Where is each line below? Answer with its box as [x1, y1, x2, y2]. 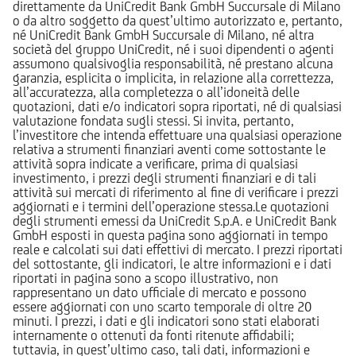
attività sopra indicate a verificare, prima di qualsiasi [13, 155, 298, 172]
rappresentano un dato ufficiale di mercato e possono [13, 284, 307, 300]
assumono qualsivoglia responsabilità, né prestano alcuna [13, 55, 333, 72]
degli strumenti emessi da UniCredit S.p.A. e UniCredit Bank [13, 212, 337, 229]
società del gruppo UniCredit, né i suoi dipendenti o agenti [13, 41, 334, 57]
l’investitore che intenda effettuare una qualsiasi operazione [13, 126, 342, 143]
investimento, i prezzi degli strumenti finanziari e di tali [13, 169, 316, 186]
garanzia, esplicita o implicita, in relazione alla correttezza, [13, 69, 334, 86]
